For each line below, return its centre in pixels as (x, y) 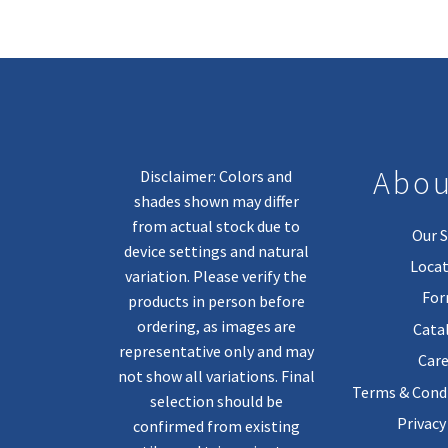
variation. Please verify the (216, 276)
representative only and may (216, 351)
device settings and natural (216, 251)
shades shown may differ (216, 201)
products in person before (216, 301)
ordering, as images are (216, 326)
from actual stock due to (216, 226)
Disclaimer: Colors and (216, 176)
